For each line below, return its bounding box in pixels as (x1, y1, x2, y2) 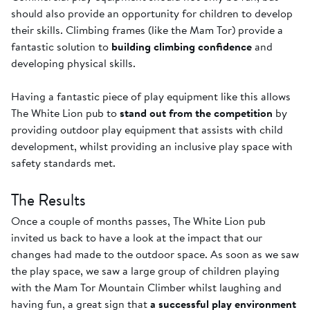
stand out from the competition (120, 104, 273, 122)
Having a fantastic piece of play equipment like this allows (11, 88, 291, 105)
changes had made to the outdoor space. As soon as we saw (11, 246, 299, 263)
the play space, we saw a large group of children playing (11, 262, 280, 280)
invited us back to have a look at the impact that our (11, 229, 262, 246)
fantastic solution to (11, 38, 111, 55)
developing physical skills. (11, 55, 136, 72)
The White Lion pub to (11, 104, 120, 122)
